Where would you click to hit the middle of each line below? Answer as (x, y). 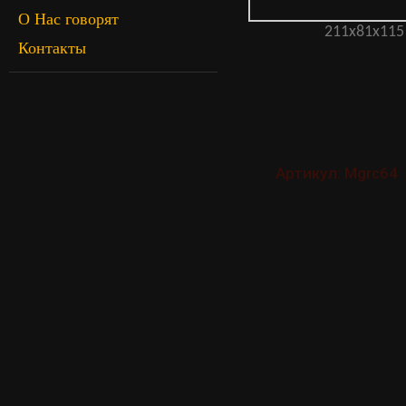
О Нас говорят (68, 19)
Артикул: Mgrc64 (336, 174)
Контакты (52, 48)
